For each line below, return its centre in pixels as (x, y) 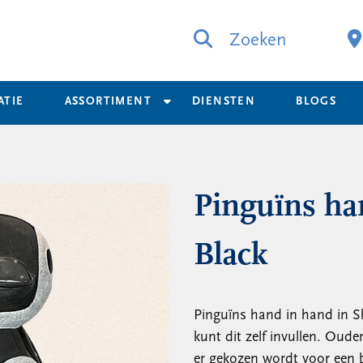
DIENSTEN (224, 102)
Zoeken (256, 41)
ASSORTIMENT (108, 102)
